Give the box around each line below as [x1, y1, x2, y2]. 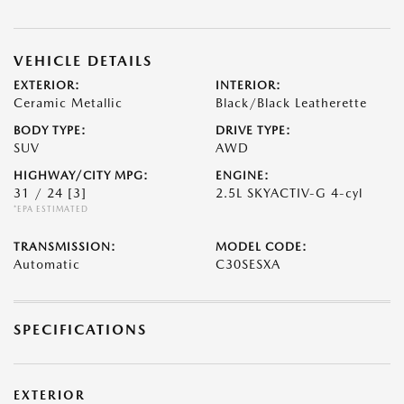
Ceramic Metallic [14, 96, 123, 110]
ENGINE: [216, 169, 270, 182]
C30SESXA [216, 257, 280, 271]
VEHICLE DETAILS [14, 52, 152, 69]
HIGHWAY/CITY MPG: [14, 169, 149, 182]
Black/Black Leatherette [216, 96, 367, 110]
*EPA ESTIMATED [14, 204, 88, 214]
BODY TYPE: [14, 124, 87, 137]
